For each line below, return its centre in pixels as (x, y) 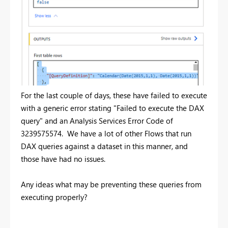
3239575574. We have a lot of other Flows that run (106, 133)
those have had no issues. (65, 159)
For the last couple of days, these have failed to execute (114, 95)
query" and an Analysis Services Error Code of (97, 120)
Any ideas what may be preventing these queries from (111, 184)
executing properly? (55, 197)
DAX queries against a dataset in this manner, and (104, 146)
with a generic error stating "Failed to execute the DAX (112, 108)
